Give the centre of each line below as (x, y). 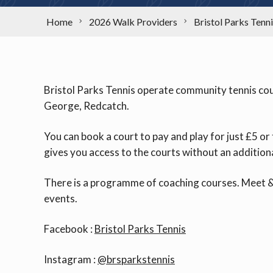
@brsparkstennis (136, 259)
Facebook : (69, 229)
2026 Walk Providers (133, 21)
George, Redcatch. (87, 105)
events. (61, 198)
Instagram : (71, 259)
